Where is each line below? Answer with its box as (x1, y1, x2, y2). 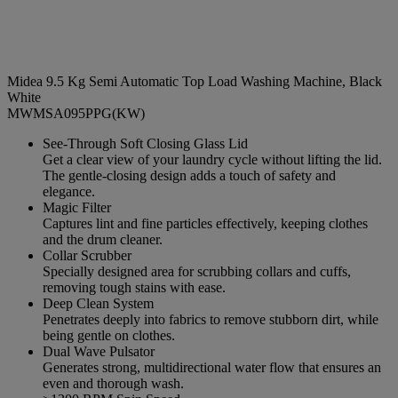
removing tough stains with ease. (43, 279, 226, 295)
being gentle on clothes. (43, 327, 175, 343)
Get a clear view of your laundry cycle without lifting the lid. (43, 151, 382, 167)
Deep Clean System (43, 295, 154, 311)
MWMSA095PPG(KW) (7, 105, 145, 121)
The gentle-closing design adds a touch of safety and (43, 167, 336, 183)
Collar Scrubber (43, 247, 131, 263)
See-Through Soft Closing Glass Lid (43, 135, 248, 151)
